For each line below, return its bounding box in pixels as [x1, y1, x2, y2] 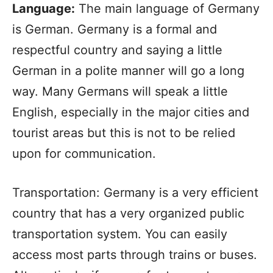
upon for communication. [12, 146, 156, 161]
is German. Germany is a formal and [12, 22, 217, 37]
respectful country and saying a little [12, 43, 222, 57]
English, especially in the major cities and [12, 105, 249, 119]
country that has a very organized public [12, 206, 244, 221]
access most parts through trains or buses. [12, 247, 257, 262]
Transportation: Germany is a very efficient [12, 185, 258, 200]
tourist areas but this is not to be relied [12, 126, 235, 140]
